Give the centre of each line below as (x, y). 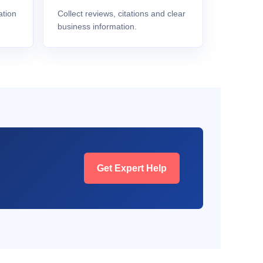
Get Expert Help (132, 168)
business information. (97, 26)
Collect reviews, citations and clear (122, 14)
